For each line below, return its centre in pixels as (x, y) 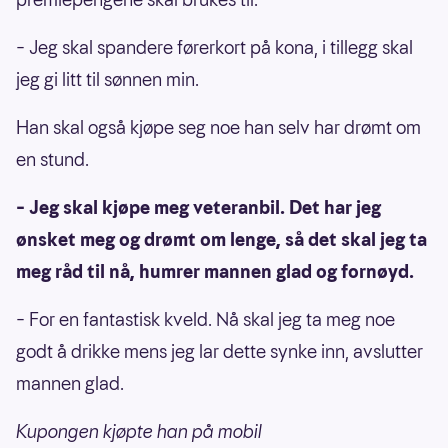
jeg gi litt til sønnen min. (109, 79)
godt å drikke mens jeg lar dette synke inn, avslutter (219, 351)
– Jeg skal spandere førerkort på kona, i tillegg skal (214, 47)
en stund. (52, 159)
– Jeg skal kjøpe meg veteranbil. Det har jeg (198, 207)
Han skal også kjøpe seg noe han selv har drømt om (218, 127)
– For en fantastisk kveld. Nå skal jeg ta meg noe (205, 319)
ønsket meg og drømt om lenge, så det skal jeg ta (221, 239)
